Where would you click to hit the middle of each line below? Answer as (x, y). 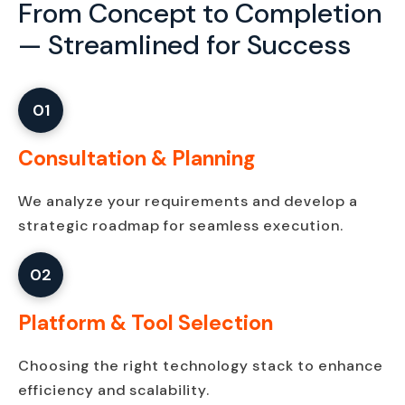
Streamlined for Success (199, 44)
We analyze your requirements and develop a (188, 201)
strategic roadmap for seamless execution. (181, 225)
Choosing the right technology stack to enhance (201, 365)
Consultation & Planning (137, 158)
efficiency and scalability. (114, 390)
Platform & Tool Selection (146, 322)
